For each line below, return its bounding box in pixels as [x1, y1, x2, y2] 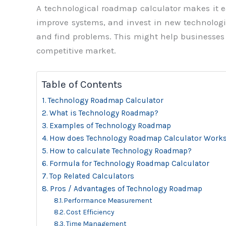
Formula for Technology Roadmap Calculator [49, 159, 210, 168]
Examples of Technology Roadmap [49, 121, 172, 131]
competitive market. [36, 45, 116, 56]
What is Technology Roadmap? [49, 108, 159, 118]
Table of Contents [42, 78, 122, 91]
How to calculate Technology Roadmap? [49, 146, 192, 156]
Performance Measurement [64, 196, 152, 205]
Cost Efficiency [66, 208, 114, 216]
